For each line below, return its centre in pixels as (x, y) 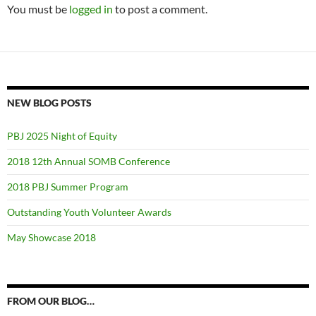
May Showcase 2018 (51, 237)
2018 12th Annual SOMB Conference (89, 161)
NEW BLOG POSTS (49, 103)
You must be (38, 9)
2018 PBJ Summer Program (68, 187)
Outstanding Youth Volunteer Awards (89, 212)
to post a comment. (160, 9)
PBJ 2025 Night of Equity (62, 136)
